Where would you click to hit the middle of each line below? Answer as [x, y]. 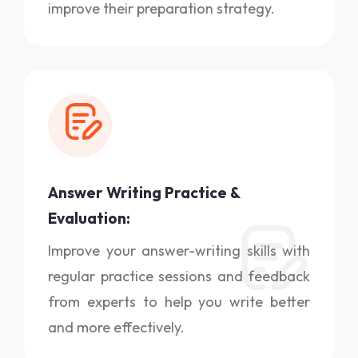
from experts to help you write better [179, 301]
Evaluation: [89, 218]
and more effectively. [116, 327]
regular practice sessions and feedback [179, 276]
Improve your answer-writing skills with [179, 250]
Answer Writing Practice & [144, 192]
